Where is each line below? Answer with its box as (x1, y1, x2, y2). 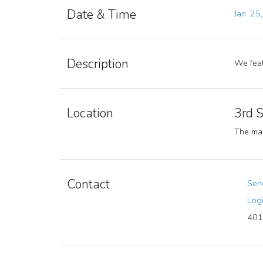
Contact (67, 175, 110, 193)
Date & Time (67, 5, 136, 23)
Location (67, 104, 113, 122)
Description (67, 55, 129, 73)
